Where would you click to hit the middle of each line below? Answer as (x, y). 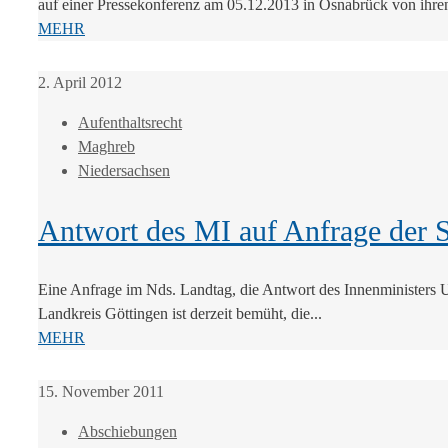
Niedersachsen (124, 171)
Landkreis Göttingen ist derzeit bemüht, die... (180, 313)
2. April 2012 (80, 83)
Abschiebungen (127, 431)
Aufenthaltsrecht (130, 123)
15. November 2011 (101, 391)
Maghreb (106, 147)
